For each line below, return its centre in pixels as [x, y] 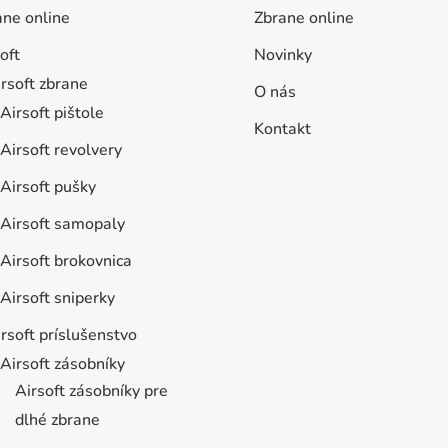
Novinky [282, 55]
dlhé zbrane [57, 420]
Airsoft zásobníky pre [91, 391]
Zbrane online [303, 18]
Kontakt [282, 129]
